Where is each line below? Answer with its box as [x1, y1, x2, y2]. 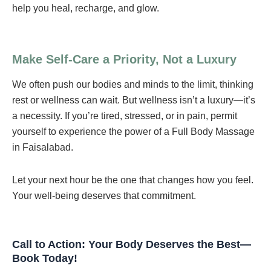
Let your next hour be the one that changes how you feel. [12, 174, 253, 185]
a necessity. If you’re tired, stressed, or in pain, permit [12, 110, 237, 121]
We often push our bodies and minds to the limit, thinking [12, 79, 253, 90]
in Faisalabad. [12, 142, 73, 152]
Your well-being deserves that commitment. [12, 190, 196, 201]
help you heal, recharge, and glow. [12, 2, 159, 13]
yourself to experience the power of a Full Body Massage [12, 126, 255, 137]
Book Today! [12, 252, 77, 265]
